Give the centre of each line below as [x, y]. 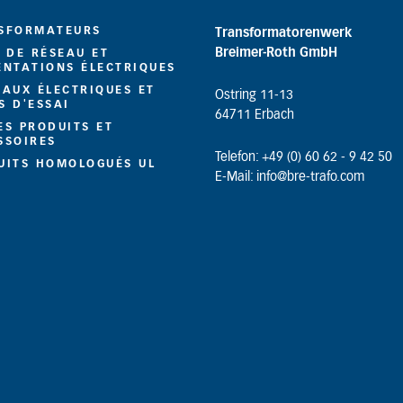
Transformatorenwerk [283, 33]
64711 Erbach [255, 115]
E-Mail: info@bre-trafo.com [290, 177]
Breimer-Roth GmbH [276, 53]
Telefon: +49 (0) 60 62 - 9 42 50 [304, 157]
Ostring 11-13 [254, 95]
